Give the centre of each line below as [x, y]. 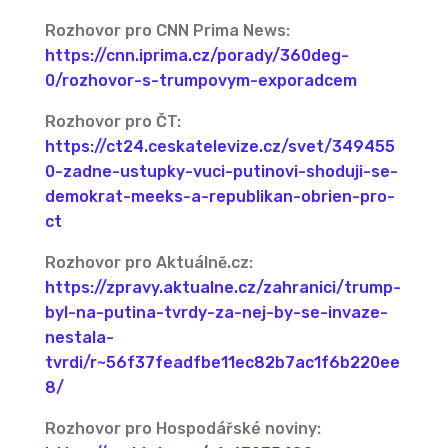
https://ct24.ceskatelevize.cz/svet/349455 [219, 147]
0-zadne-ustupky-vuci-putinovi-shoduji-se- [221, 172]
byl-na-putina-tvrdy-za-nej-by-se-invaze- [216, 313]
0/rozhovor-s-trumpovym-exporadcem [200, 81]
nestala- [79, 338]
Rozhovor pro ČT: [112, 122]
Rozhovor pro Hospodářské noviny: [182, 429]
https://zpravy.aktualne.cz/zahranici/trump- [222, 288]
